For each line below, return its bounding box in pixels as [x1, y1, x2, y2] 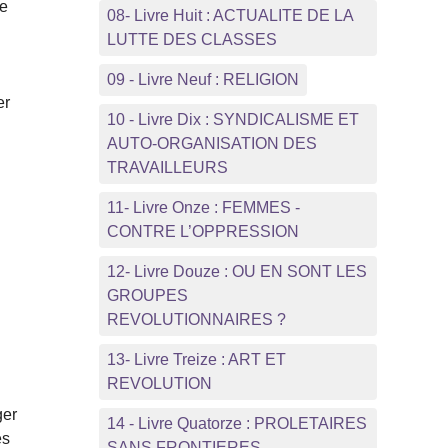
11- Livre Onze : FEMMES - [106, 198, 300, 216]
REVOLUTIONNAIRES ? [106, 310, 286, 328]
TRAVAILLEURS [106, 158, 228, 176]
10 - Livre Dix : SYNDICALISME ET [106, 110, 359, 128]
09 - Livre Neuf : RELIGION [106, 70, 299, 88]
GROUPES [106, 286, 188, 304]
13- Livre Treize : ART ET [106, 350, 286, 368]
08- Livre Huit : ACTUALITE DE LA [106, 6, 354, 24]
